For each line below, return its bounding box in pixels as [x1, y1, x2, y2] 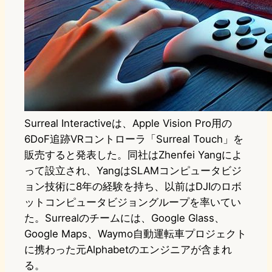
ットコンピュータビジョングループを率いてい [24, 196, 241, 209]
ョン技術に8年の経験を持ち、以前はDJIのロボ [24, 180, 242, 193]
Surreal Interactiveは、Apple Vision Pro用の [24, 117, 232, 130]
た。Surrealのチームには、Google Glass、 [24, 212, 225, 225]
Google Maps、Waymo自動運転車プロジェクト [24, 228, 246, 240]
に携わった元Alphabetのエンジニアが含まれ [24, 243, 232, 256]
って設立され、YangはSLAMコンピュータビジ [24, 165, 242, 177]
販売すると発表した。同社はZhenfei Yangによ [24, 149, 242, 161]
